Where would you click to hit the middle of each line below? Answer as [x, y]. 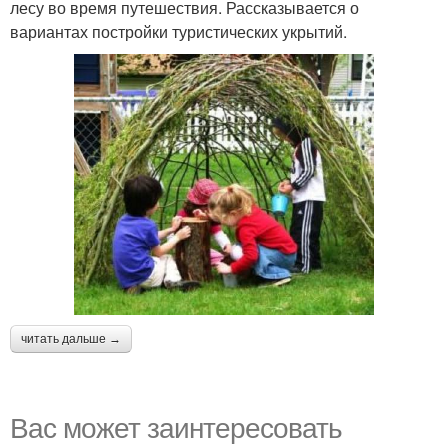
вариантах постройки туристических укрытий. [178, 31]
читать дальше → [71, 338]
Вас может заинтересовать [176, 425]
